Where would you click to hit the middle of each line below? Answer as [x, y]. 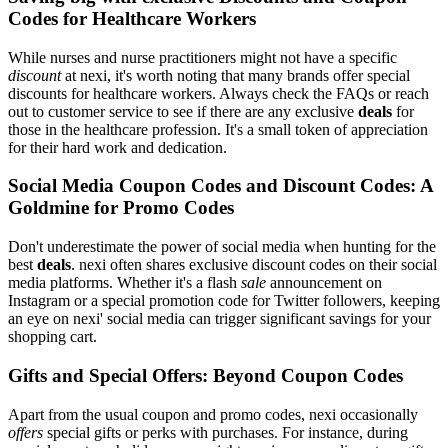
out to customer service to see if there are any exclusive [183, 111]
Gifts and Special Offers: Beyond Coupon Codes [205, 375]
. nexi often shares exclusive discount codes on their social [254, 265]
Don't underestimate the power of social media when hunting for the [222, 247]
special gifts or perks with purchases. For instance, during [225, 432]
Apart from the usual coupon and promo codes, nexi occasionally [213, 414]
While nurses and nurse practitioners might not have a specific [202, 57]
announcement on [324, 283]
